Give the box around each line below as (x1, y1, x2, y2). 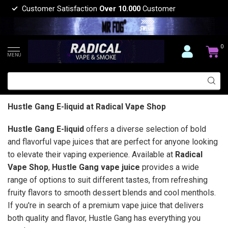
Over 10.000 (99, 4, 140, 13)
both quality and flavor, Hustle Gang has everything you (8, 213, 201, 223)
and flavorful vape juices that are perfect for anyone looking (8, 136, 218, 147)
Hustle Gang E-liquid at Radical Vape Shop (8, 101, 166, 111)
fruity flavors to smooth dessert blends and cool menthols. (8, 187, 216, 197)
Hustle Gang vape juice (52, 162, 140, 172)
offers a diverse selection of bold (84, 124, 206, 134)
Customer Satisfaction (22, 4, 99, 13)
